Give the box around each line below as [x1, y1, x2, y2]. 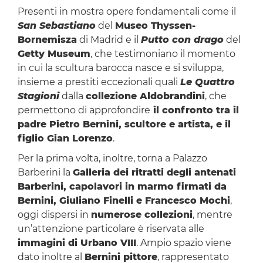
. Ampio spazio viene [136, 237, 231, 249]
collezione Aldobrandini [85, 90, 205, 102]
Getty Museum [17, 48, 90, 60]
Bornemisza [17, 34, 77, 46]
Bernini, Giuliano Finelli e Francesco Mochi [17, 195, 230, 207]
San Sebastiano [17, 20, 96, 32]
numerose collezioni [90, 209, 193, 221]
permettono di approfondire [17, 104, 150, 116]
